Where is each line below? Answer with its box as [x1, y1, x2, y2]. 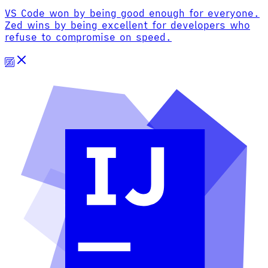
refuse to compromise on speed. [5, 31, 172, 43]
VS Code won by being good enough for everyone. [5, 7, 260, 19]
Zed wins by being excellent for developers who [5, 19, 250, 31]
